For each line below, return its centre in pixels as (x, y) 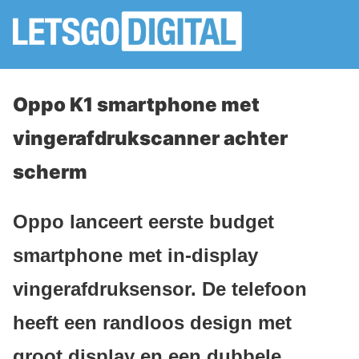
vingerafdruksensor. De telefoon (160, 288)
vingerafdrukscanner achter (150, 138)
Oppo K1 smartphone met (136, 105)
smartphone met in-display (135, 255)
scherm (50, 172)
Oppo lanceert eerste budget (143, 221)
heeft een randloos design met (152, 322)
